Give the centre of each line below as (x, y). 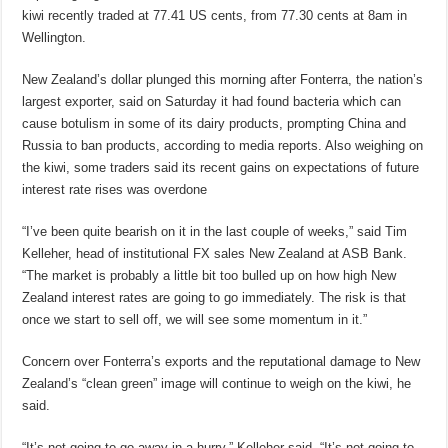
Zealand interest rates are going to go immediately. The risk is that (214, 297)
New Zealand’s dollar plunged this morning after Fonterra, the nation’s (223, 79)
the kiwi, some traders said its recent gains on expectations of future (221, 167)
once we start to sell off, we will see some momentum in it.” (195, 319)
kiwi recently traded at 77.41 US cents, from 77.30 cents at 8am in (215, 15)
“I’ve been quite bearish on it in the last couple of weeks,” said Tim (215, 231)
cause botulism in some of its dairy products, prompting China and (214, 123)
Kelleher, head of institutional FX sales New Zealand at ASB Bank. (215, 253)
